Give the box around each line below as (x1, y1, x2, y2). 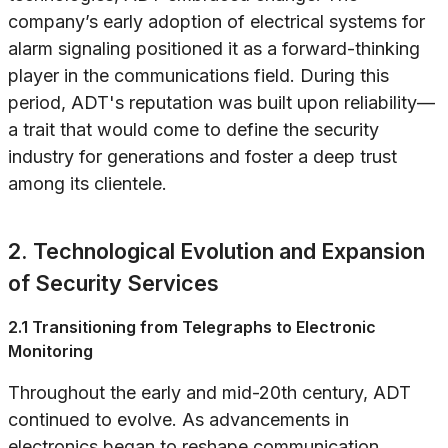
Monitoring (8, 341, 93, 362)
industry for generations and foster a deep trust (8, 146, 397, 168)
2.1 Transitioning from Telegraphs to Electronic (8, 317, 376, 338)
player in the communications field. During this (8, 65, 389, 87)
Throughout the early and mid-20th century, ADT (8, 382, 411, 404)
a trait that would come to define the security (8, 119, 379, 141)
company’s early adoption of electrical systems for (8, 11, 425, 33)
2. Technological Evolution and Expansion (8, 238, 425, 265)
